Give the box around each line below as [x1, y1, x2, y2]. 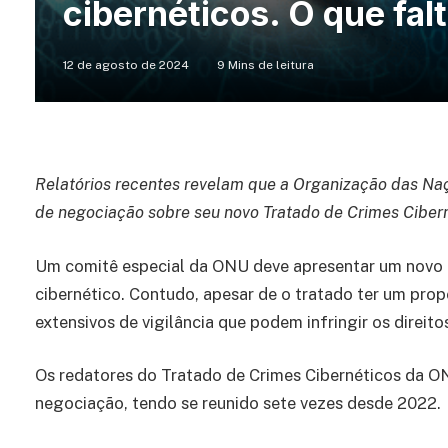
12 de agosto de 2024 [63, 58, 189, 73]
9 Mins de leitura [217, 58, 314, 73]
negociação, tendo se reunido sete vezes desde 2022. [35, 393, 441, 414]
